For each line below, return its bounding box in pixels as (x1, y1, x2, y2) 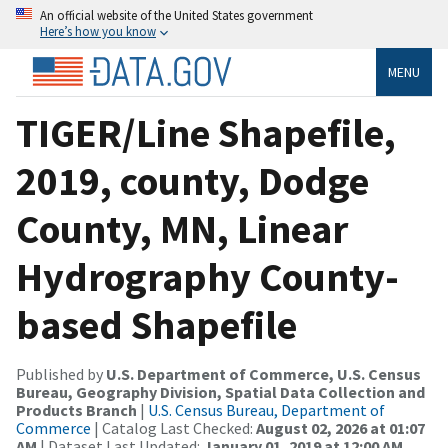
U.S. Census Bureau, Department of (148, 399, 385, 420)
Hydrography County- (16, 251, 399, 302)
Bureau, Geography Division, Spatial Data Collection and (16, 381, 425, 402)
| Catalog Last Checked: (91, 417, 256, 438)
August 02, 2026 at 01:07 (256, 417, 425, 438)
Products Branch (16, 399, 137, 420)
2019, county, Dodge (16, 155, 369, 206)
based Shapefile (16, 299, 297, 350)
